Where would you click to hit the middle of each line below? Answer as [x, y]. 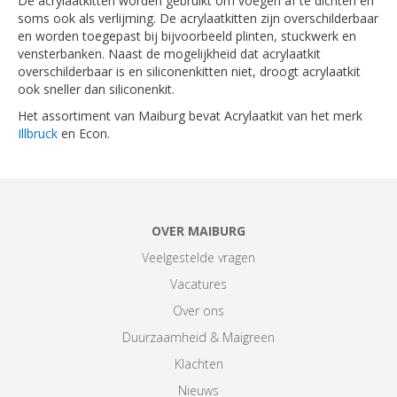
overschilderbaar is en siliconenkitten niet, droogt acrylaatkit [189, 71]
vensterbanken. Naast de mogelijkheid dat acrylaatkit [169, 54]
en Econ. [84, 133]
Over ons [198, 311]
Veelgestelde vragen [198, 257]
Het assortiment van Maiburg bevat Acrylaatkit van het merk [190, 116]
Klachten [198, 364]
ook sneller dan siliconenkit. [98, 89]
